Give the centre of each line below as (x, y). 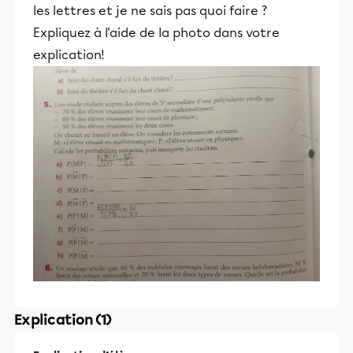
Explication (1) (63, 320)
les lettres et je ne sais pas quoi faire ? (150, 11)
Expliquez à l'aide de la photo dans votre (156, 33)
